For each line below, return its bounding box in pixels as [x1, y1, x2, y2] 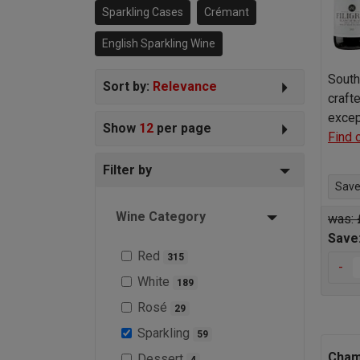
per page [153, 120, 211, 136]
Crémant [204, 5, 249, 18]
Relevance [153, 78, 217, 94]
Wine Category [116, 208, 206, 224]
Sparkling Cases [102, 5, 183, 18]
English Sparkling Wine [102, 36, 215, 50]
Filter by [103, 162, 152, 178]
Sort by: [103, 78, 153, 94]
